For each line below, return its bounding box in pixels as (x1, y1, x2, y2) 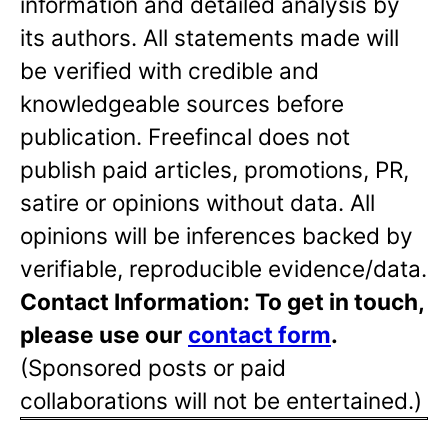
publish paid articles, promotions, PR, (20, 156, 409, 184)
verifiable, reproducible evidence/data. (20, 255, 427, 283)
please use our (20, 321, 182, 349)
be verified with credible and (20, 57, 319, 85)
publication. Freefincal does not (20, 123, 350, 151)
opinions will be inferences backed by (20, 222, 413, 250)
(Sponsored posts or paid (20, 354, 286, 382)
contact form (188, 321, 331, 349)
